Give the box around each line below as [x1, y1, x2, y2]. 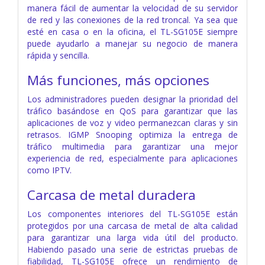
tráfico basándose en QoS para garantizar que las [27, 105, 238, 117]
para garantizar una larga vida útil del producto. [27, 231, 238, 243]
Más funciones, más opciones [27, 70, 209, 89]
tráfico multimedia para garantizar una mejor [27, 140, 238, 152]
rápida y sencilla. [27, 49, 89, 61]
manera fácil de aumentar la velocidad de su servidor [27, 2, 238, 14]
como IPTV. [27, 164, 72, 176]
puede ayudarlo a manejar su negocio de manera [27, 37, 238, 49]
